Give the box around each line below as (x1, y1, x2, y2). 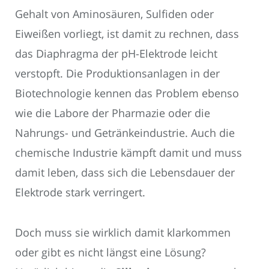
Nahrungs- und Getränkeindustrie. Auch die (15, 125, 235, 141)
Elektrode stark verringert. (15, 185, 145, 200)
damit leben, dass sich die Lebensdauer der (15, 165, 235, 180)
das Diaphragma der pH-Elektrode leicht (15, 46, 217, 61)
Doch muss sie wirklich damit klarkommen (15, 225, 231, 240)
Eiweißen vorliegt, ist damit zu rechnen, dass (15, 26, 239, 41)
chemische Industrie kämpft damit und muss (15, 145, 242, 160)
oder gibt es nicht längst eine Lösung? (15, 244, 206, 259)
